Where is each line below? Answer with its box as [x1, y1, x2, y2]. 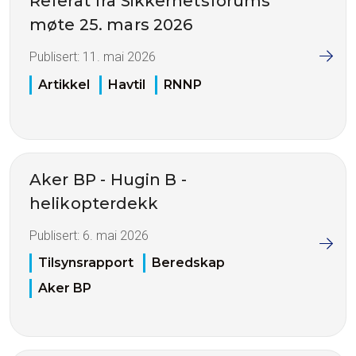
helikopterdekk [29, 193, 159, 213]
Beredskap [152, 255, 225, 271]
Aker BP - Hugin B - [29, 169, 187, 189]
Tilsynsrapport [38, 255, 133, 271]
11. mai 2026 [83, 49, 156, 65]
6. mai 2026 [83, 227, 149, 243]
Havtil [108, 76, 145, 92]
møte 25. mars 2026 [29, 15, 193, 35]
